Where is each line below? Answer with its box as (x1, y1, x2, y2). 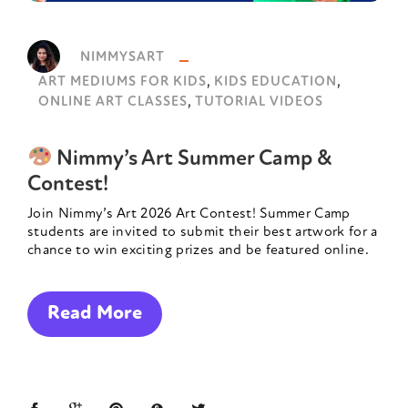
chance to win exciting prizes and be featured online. (27, 243, 369, 259)
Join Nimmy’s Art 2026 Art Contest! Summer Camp (27, 207, 351, 222)
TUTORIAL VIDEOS (195, 96, 323, 110)
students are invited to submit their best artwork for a (27, 225, 378, 240)
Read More (47, 303, 142, 325)
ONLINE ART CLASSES (38, 96, 188, 110)
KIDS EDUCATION (214, 76, 337, 90)
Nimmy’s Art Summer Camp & (52, 148, 332, 171)
